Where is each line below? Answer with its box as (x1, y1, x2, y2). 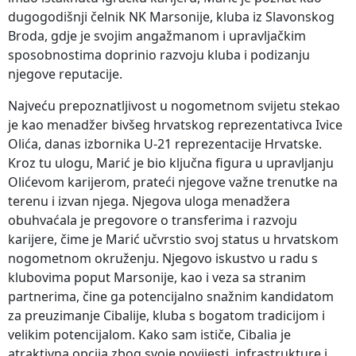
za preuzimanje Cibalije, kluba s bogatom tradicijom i (8, 306, 325, 324)
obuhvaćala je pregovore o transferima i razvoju (8, 211, 297, 229)
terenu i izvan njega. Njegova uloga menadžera (8, 192, 290, 210)
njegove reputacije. (8, 64, 122, 83)
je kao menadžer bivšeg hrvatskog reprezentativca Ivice (8, 115, 342, 133)
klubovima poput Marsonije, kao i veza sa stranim (8, 268, 306, 286)
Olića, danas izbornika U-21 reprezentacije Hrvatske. (8, 134, 322, 153)
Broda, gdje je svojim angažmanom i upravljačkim (8, 26, 306, 44)
